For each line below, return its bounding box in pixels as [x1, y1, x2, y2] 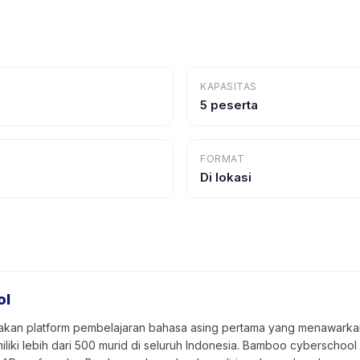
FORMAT [200, 153, 244, 165]
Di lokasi [200, 170, 252, 185]
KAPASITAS [200, 80, 257, 92]
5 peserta [200, 97, 258, 112]
